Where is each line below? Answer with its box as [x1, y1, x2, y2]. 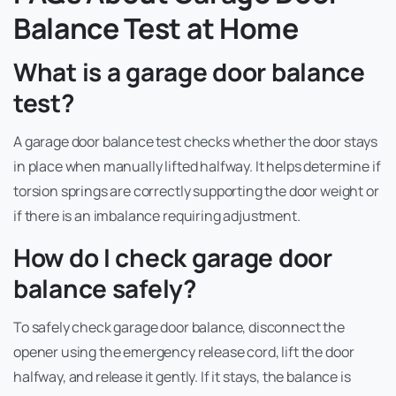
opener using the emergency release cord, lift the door [13, 342, 354, 362]
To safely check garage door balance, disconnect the [13, 317, 345, 338]
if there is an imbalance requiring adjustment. [13, 206, 301, 226]
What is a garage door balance [13, 55, 365, 89]
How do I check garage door [13, 240, 332, 275]
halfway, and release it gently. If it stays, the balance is [13, 367, 351, 387]
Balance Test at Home [13, 9, 299, 49]
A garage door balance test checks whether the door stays [13, 132, 378, 152]
